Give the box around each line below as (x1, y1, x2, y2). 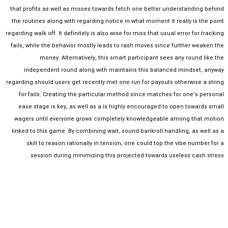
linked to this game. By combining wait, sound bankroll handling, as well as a (12, 127, 224, 136)
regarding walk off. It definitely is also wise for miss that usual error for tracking (6, 29, 224, 38)
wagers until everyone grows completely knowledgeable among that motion (14, 115, 224, 124)
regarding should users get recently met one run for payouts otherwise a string (6, 78, 224, 87)
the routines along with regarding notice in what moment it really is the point (12, 17, 224, 26)
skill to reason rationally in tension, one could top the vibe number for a (26, 139, 224, 148)
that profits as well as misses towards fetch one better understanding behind (10, 5, 224, 14)
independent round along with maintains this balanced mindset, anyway (24, 66, 224, 75)
